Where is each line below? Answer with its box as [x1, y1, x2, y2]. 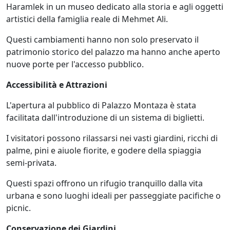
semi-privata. [6, 157, 56, 168]
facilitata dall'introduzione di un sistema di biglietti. [6, 111, 204, 123]
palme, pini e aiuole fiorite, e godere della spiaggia [6, 144, 201, 156]
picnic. [6, 202, 31, 214]
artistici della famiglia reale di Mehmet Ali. [6, 13, 168, 25]
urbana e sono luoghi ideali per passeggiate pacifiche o [6, 189, 221, 201]
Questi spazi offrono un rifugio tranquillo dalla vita [6, 177, 203, 189]
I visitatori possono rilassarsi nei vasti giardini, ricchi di [6, 132, 218, 144]
